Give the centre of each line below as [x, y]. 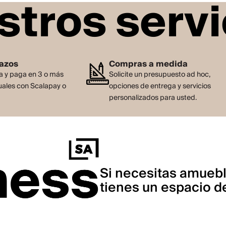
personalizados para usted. [153, 98]
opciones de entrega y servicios [160, 87]
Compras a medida [149, 64]
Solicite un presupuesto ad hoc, [160, 75]
